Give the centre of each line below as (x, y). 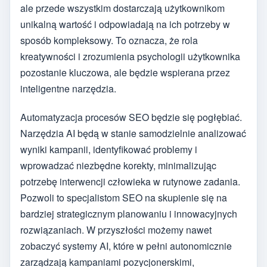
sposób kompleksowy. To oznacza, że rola (109, 40)
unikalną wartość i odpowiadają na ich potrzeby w (125, 24)
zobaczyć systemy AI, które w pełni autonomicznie (126, 246)
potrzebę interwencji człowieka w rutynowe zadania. (130, 182)
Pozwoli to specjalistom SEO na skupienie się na (124, 198)
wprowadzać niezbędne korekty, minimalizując (118, 166)
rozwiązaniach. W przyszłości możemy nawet (116, 230)
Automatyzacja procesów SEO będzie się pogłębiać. (131, 117)
